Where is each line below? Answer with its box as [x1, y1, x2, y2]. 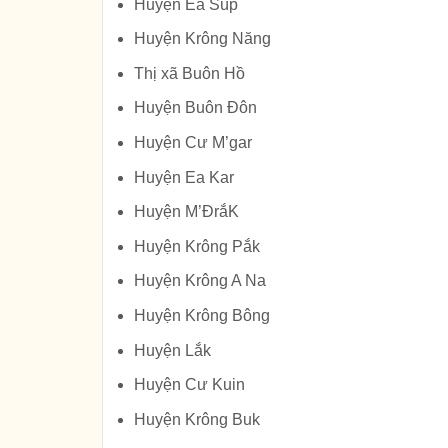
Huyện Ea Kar [133, 168, 234, 186]
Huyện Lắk [133, 341, 211, 359]
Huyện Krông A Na [133, 272, 266, 290]
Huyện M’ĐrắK [133, 203, 239, 221]
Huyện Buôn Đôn [133, 99, 257, 117]
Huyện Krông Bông [133, 307, 270, 325]
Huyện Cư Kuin [133, 376, 245, 394]
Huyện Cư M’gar [133, 134, 252, 152]
